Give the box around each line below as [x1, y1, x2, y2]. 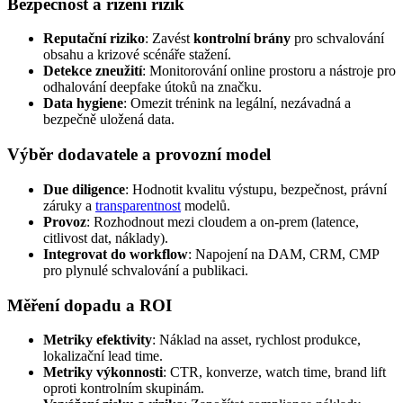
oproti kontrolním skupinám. [43, 381, 204, 397]
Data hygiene [43, 95, 123, 112]
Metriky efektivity [43, 332, 152, 348]
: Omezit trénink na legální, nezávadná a [123, 95, 351, 112]
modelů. [181, 197, 230, 213]
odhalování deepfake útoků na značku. [43, 79, 262, 95]
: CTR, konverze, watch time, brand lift [163, 364, 386, 381]
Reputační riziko [43, 31, 145, 47]
